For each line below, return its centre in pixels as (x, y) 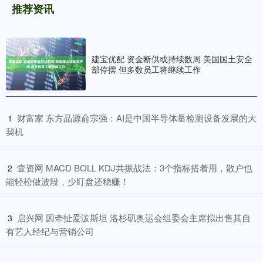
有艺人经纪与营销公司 (50, 231)
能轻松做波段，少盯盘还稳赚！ (68, 181)
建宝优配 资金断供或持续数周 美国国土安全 (172, 58)
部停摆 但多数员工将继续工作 (146, 69)
